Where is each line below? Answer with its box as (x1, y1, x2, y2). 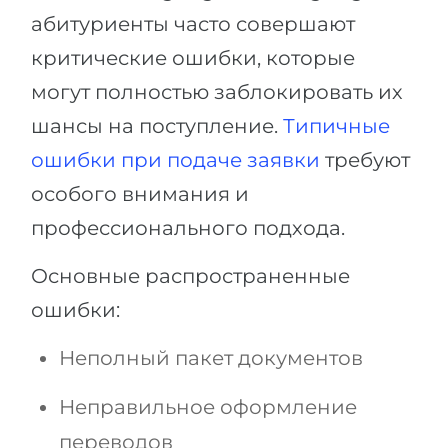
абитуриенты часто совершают (31, 12, 355, 37)
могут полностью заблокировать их (31, 80, 403, 105)
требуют (320, 148, 410, 173)
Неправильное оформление (59, 395, 357, 420)
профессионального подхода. (31, 216, 345, 241)
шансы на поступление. (31, 114, 283, 139)
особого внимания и (31, 182, 249, 207)
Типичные (283, 114, 390, 139)
